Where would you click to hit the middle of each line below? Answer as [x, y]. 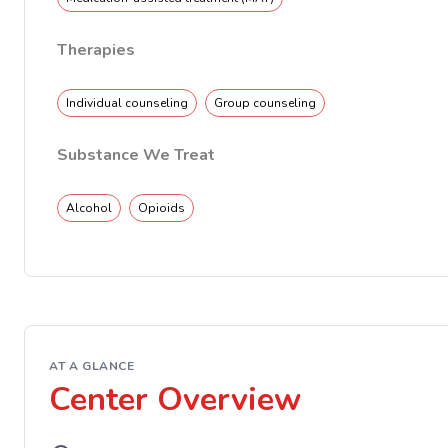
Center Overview [175, 399]
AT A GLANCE [92, 366]
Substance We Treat [136, 155]
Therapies [96, 50]
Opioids [161, 208]
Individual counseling [127, 103]
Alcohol [89, 208]
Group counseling [265, 103]
